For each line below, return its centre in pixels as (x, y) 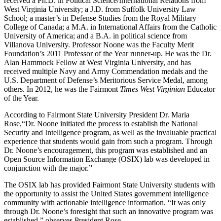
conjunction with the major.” (48, 168)
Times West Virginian (153, 89)
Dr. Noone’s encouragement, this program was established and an (106, 150)
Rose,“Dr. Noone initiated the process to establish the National (101, 123)
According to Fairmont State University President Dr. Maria (97, 114)
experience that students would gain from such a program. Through (108, 141)
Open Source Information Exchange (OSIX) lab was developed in (107, 159)
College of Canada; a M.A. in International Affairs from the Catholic (110, 27)
